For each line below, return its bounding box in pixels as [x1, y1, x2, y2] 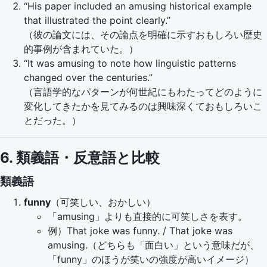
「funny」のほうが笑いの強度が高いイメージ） [48, 253, 254, 265]
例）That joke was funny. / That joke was [48, 225, 232, 237]
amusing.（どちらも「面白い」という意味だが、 [48, 239, 259, 251]
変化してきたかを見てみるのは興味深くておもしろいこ [24, 100, 262, 112]
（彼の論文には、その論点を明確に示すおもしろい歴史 [24, 29, 262, 41]
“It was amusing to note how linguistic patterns [24, 57, 236, 69]
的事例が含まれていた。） [24, 43, 138, 55]
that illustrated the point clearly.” [24, 14, 170, 26]
